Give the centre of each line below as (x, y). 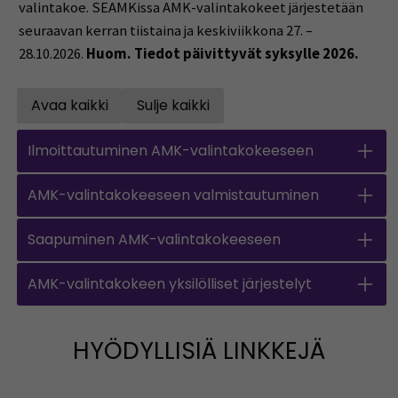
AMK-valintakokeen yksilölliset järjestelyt (170, 283)
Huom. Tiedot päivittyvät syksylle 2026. (222, 53)
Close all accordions (244, 120)
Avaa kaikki (70, 106)
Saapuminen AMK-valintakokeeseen (155, 239)
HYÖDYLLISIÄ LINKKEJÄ (199, 350)
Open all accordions (140, 120)
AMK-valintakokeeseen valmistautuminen (174, 195)
